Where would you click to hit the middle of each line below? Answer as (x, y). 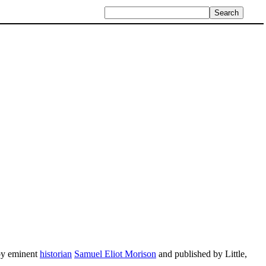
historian (56, 254)
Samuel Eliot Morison (115, 254)
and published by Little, (202, 254)
